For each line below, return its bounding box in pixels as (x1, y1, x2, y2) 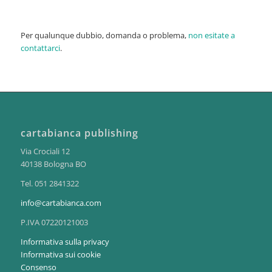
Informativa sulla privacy (20, 236, 109, 248)
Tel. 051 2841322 (20, 177, 79, 189)
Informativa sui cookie (20, 249, 101, 260)
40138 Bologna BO (20, 158, 86, 169)
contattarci (20, 42, 60, 54)
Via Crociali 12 (20, 145, 70, 157)
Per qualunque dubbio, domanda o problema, (20, 30, 188, 41)
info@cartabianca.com (20, 197, 101, 208)
